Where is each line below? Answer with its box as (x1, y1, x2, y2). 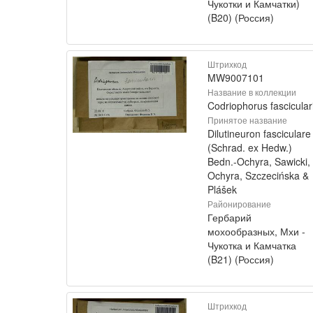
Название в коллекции (208, 86, 296, 98)
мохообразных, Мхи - (208, 224, 305, 238)
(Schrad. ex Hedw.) (208, 140, 292, 154)
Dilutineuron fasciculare (208, 126, 311, 140)
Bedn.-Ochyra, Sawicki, (208, 154, 310, 168)
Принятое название (208, 114, 287, 126)
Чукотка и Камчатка (208, 238, 296, 252)
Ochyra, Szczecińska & (208, 168, 309, 182)
